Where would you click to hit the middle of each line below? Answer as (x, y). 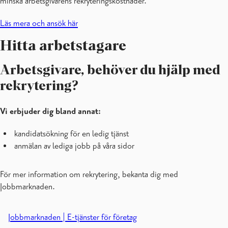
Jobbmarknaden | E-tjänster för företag (72, 217)
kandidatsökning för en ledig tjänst (72, 134)
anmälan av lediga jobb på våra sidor (74, 146)
